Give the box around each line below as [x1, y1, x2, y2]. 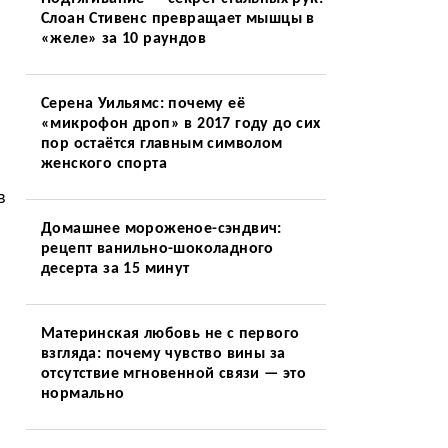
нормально [40, 386, 125, 402]
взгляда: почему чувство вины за [40, 346, 286, 362]
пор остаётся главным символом [40, 136, 283, 152]
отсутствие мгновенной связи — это [40, 366, 307, 382]
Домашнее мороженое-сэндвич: [40, 221, 282, 237]
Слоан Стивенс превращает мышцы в [40, 11, 315, 27]
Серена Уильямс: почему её [40, 96, 245, 112]
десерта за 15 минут [40, 261, 190, 277]
